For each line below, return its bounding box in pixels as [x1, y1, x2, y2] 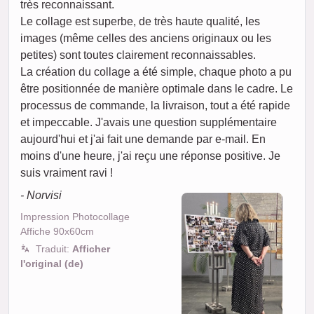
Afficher [72, 243, 110, 255]
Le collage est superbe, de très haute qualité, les [20, 15, 260, 28]
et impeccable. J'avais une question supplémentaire [20, 116, 277, 129]
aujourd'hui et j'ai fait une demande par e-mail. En [20, 133, 266, 146]
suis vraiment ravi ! [20, 167, 113, 179]
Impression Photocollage [20, 211, 130, 223]
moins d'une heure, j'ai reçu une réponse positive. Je [20, 150, 280, 163]
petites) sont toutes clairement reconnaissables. [20, 49, 256, 62]
